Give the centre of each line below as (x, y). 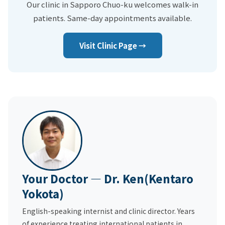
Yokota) (43, 193)
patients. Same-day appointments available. (113, 18)
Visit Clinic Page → (113, 45)
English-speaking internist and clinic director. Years (108, 211)
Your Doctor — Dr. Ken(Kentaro (108, 178)
